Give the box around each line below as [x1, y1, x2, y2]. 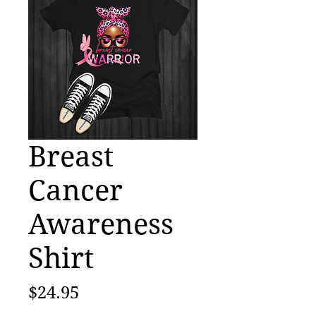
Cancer [28, 174, 123, 208]
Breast [28, 140, 114, 174]
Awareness [28, 207, 174, 242]
